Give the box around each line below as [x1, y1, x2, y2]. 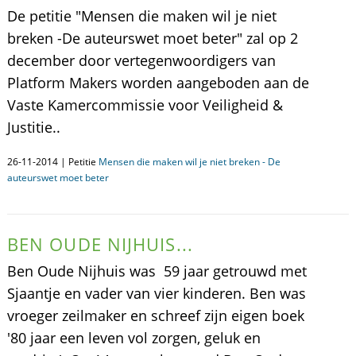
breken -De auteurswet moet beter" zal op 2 [6, 29, 298, 48]
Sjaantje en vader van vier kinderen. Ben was [6, 284, 306, 303]
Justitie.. [6, 118, 60, 137]
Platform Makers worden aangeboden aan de [6, 73, 309, 92]
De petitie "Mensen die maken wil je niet [6, 6, 277, 25]
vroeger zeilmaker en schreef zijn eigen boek [6, 306, 304, 325]
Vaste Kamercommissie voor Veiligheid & [6, 95, 283, 114]
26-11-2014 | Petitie [6, 155, 99, 168]
